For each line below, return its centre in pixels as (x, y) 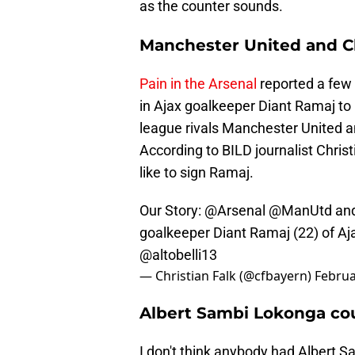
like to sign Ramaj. (197, 173)
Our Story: (172, 211)
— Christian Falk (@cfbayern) (227, 276)
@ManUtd (300, 211)
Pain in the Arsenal (198, 84)
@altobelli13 (178, 255)
